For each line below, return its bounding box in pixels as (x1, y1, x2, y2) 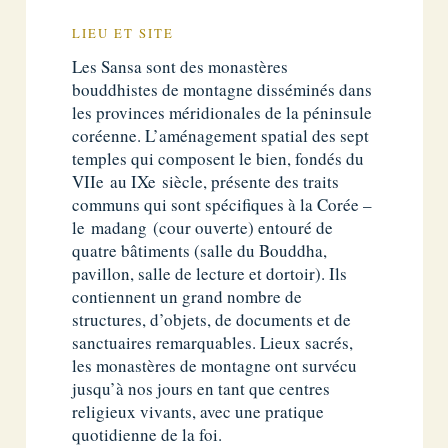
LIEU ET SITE (72, 24, 175, 42)
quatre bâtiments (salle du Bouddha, (72, 239, 328, 263)
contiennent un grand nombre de (72, 285, 303, 309)
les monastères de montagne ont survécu (72, 354, 358, 378)
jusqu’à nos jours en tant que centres (72, 377, 331, 401)
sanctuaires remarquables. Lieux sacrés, (72, 331, 354, 355)
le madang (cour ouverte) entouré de (72, 216, 334, 240)
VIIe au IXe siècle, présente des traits (72, 170, 340, 194)
